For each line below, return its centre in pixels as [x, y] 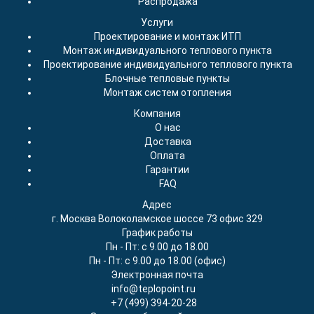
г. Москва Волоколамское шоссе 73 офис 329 [157, 219]
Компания [157, 114]
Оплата [168, 156]
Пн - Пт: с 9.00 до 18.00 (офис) [157, 261]
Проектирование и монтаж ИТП [168, 36]
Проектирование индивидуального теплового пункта [168, 64]
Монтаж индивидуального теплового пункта [168, 50]
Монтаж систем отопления [168, 93]
